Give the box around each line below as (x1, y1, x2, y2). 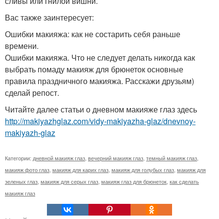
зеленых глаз (5, 177, 38, 185)
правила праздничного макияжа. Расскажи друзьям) (5, 75, 194, 87)
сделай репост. (5, 87, 59, 98)
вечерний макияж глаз (88, 153, 143, 162)
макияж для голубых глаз (111, 165, 174, 174)
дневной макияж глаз (33, 153, 85, 162)
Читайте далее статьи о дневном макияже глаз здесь (5, 103, 197, 115)
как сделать (170, 177, 199, 185)
